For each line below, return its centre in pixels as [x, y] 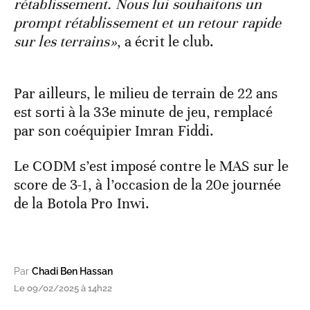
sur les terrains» [65, 42]
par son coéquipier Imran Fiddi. [114, 131]
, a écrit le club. [165, 42]
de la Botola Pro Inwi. [82, 204]
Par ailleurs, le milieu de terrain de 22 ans [146, 94]
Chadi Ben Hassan [72, 272]
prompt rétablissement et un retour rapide [148, 23]
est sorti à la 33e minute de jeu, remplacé [144, 112]
